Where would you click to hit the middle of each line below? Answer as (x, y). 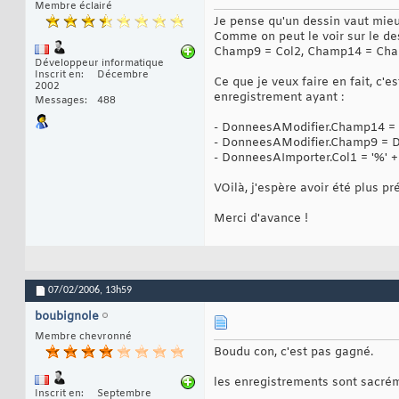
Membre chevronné (83, 337)
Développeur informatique (99, 64)
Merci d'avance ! (261, 219)
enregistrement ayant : (279, 98)
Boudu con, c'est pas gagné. (293, 353)
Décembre (123, 75)
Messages (60, 101)
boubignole (67, 317)
